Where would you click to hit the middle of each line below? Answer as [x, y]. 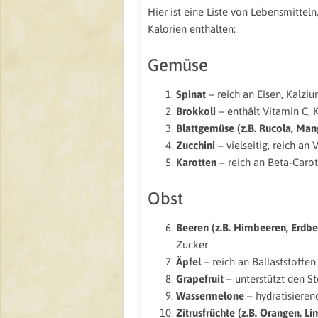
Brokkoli [196, 111]
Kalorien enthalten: [192, 29]
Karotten [196, 162]
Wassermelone [210, 296]
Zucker [192, 245]
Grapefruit [200, 279]
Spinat [191, 94]
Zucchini [196, 145]
